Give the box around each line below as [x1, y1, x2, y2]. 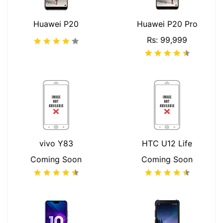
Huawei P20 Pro [136, 19, 198, 29]
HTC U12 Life [142, 138, 192, 148]
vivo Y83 [39, 138, 73, 148]
